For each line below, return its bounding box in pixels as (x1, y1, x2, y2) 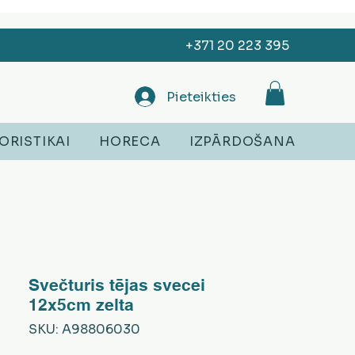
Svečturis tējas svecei (29, 275, 205, 296)
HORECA (99, 133, 161, 151)
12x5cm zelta (29, 295, 134, 315)
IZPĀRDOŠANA (189, 133, 296, 151)
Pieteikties (166, 88, 236, 105)
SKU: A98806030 (29, 321, 140, 338)
